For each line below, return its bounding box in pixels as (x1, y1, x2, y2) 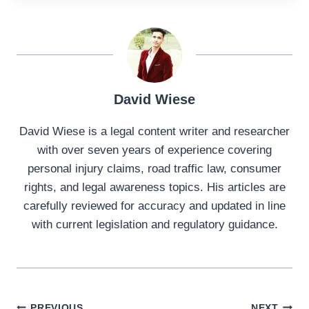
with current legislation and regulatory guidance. (31, 218, 278, 232)
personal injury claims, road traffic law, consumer (28, 162, 281, 176)
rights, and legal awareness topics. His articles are (23, 181, 286, 195)
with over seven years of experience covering (37, 143, 272, 157)
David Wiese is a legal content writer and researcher (19, 125, 290, 139)
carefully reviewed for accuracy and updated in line (23, 199, 286, 213)
